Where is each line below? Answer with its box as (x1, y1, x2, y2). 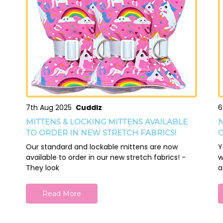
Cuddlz (75, 103, 102, 113)
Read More (42, 189, 81, 199)
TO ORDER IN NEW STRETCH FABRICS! (25, 128, 176, 138)
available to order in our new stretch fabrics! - (25, 152, 186, 163)
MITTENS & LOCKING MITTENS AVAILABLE (25, 117, 188, 127)
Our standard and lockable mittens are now (25, 142, 178, 152)
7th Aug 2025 (25, 103, 76, 113)
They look (25, 163, 59, 173)
